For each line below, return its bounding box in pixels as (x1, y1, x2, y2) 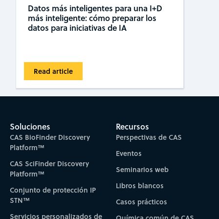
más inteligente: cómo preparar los (28, 12, 156, 23)
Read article (34, 66, 73, 76)
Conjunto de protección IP (9, 185, 96, 196)
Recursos (116, 121, 150, 132)
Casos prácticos (116, 197, 168, 207)
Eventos (116, 148, 142, 159)
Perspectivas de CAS (116, 132, 182, 143)
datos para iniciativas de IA (28, 22, 127, 33)
